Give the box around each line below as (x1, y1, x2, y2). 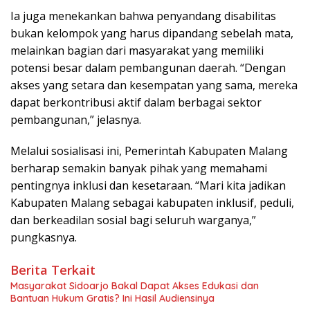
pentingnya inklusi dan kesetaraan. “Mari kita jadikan (10, 178, 286, 194)
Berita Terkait (10, 262, 95, 279)
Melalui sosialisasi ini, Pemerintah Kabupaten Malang (10, 143, 288, 159)
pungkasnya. (10, 230, 77, 246)
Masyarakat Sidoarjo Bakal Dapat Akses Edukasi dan (10, 280, 259, 293)
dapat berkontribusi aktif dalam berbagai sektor (10, 95, 262, 111)
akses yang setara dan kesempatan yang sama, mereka (10, 77, 298, 93)
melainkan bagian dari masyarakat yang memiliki (10, 43, 264, 59)
